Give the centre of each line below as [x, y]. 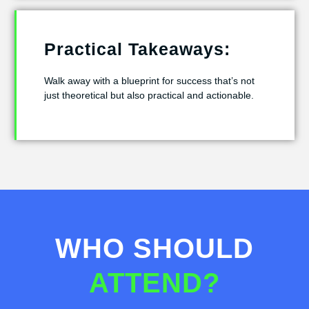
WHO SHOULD [154, 249]
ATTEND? [154, 283]
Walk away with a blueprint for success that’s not [149, 80]
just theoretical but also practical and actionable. [149, 95]
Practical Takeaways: [137, 49]
